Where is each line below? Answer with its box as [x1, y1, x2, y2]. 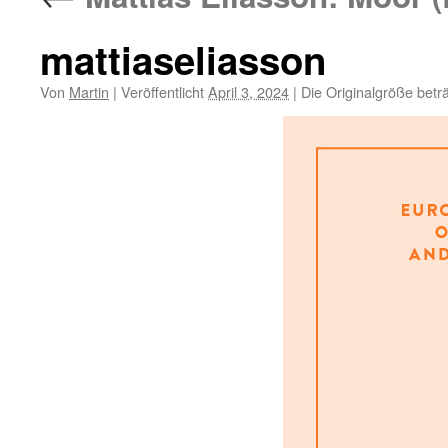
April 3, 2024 [208, 81, 289, 102]
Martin [69, 81, 109, 102]
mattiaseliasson [40, 32, 326, 87]
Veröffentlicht [121, 81, 204, 102]
